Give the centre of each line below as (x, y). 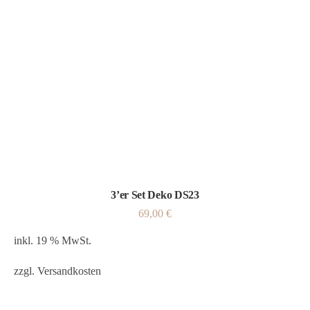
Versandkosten (69, 271)
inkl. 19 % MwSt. (53, 240)
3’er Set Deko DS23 (155, 195)
